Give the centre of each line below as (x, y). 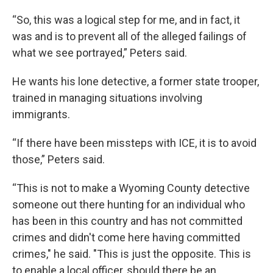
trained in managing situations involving (107, 97)
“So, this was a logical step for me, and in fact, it (126, 19)
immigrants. (41, 114)
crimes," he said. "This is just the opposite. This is (132, 253)
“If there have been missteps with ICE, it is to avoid (134, 143)
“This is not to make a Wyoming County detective (131, 188)
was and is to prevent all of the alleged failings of (129, 36)
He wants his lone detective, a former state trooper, (136, 81)
